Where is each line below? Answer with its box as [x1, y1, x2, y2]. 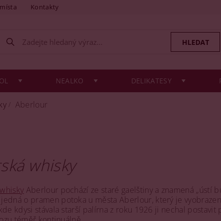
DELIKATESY [131, 76, 172, 85]
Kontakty [31, 2, 59, 11]
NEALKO [55, 76, 84, 85]
